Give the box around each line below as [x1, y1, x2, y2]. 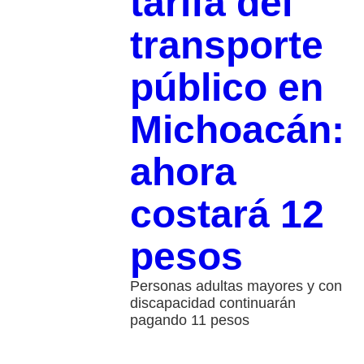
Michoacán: [129, 108, 344, 152]
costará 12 [129, 193, 324, 236]
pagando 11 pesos [129, 312, 249, 329]
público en [129, 66, 323, 110]
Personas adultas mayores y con [129, 278, 342, 295]
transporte [129, 24, 323, 67]
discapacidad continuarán [129, 295, 296, 312]
